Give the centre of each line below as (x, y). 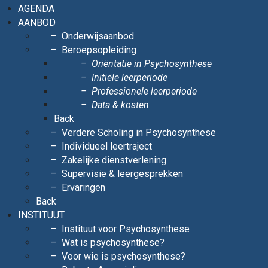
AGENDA (36, 9)
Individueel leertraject (107, 146)
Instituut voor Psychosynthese (126, 229)
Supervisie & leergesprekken (122, 174)
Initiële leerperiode (130, 77)
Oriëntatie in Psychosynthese (152, 64)
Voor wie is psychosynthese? (124, 256)
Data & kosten (120, 105)
